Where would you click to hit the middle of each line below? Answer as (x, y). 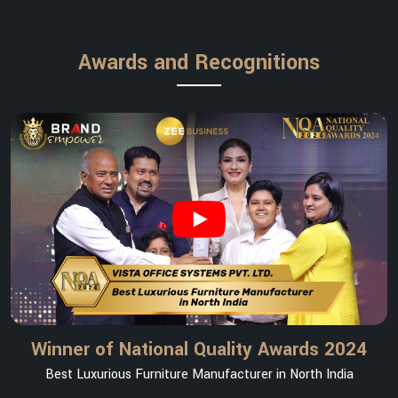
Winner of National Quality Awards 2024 (199, 349)
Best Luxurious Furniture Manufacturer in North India (199, 374)
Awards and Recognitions (199, 63)
